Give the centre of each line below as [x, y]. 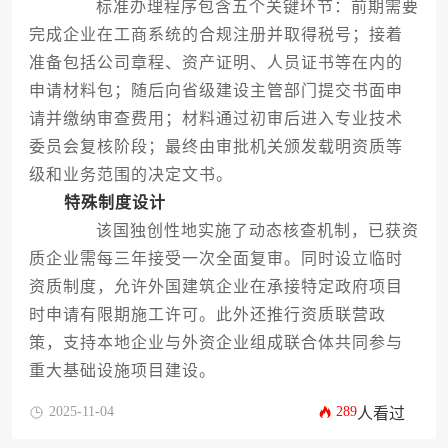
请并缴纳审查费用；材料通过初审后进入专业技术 [215, 119]
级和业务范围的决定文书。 [130, 175]
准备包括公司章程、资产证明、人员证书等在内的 [215, 63]
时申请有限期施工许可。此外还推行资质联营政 [207, 315]
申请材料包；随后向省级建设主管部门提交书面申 [215, 91]
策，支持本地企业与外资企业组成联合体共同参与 [215, 343]
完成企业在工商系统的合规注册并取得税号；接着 [215, 35]
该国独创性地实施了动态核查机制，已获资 [239, 231]
